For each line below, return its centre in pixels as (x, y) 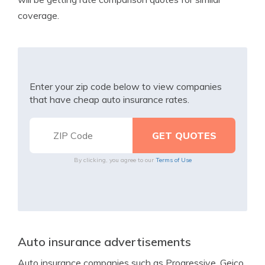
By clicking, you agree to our (114, 160)
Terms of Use (173, 160)
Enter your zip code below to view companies (126, 86)
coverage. (38, 15)
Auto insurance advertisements (104, 242)
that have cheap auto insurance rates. (109, 99)
